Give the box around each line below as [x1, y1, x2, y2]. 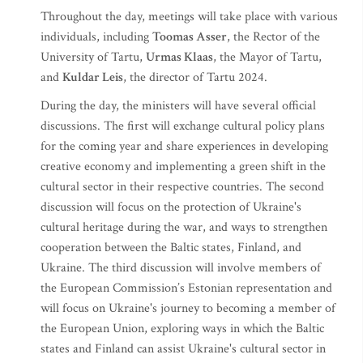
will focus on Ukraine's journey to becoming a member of [41, 300, 335, 317]
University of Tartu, [41, 49, 146, 66]
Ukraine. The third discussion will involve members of [41, 259, 321, 276]
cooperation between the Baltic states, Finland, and [41, 239, 301, 256]
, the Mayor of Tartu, [213, 49, 322, 66]
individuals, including [41, 28, 152, 45]
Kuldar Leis [62, 69, 123, 86]
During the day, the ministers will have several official [41, 97, 316, 114]
